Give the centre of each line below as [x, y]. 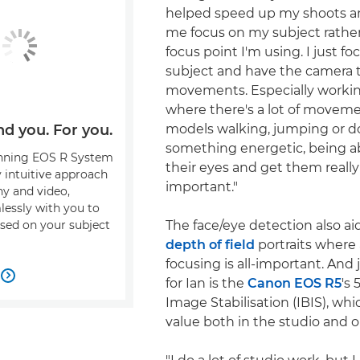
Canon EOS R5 [295, 283]
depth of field [210, 244]
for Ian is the [207, 283]
